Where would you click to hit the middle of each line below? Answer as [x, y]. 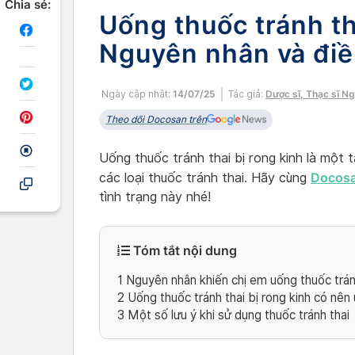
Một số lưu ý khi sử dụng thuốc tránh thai [237, 315]
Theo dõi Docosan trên [156, 119]
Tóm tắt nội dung [183, 250]
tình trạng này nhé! [155, 197]
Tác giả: [247, 94]
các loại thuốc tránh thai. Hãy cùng [205, 178]
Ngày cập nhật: [136, 94]
